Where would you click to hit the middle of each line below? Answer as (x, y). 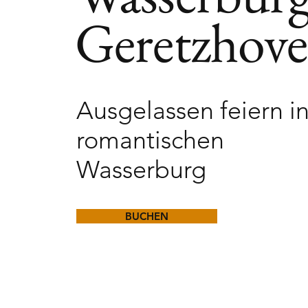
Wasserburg (141, 169)
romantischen (150, 140)
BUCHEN (146, 216)
